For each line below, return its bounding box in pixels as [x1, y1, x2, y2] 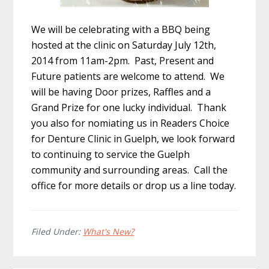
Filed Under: [31, 225, 83, 237]
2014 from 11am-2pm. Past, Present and [31, 53, 214, 67]
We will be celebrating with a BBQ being [31, 22, 211, 36]
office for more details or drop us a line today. [31, 178, 237, 192]
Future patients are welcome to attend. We [31, 69, 225, 83]
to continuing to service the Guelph [31, 147, 190, 161]
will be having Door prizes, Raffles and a [31, 85, 211, 98]
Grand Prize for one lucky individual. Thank [31, 100, 227, 114]
